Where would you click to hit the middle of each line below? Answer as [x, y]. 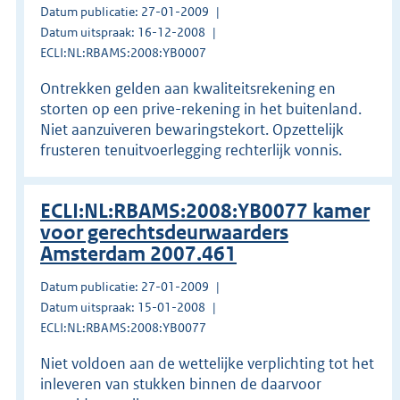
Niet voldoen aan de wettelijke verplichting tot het [207, 363]
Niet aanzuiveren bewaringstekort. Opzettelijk [192, 129]
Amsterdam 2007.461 [138, 254]
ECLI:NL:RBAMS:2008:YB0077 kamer [205, 211]
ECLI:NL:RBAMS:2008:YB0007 [123, 52]
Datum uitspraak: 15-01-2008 [123, 307]
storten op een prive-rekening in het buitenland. [201, 108]
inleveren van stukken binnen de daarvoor [181, 383]
